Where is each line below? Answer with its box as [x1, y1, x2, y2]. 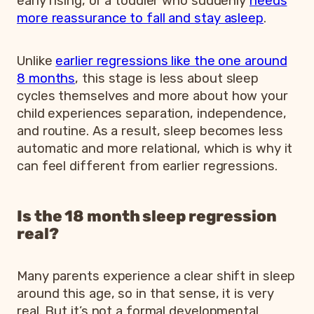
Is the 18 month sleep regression [17, 206, 277, 226]
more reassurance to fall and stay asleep [17, 10, 264, 26]
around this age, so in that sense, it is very [17, 285, 274, 301]
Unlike [17, 53, 56, 69]
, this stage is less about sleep [75, 70, 259, 86]
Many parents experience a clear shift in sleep [17, 268, 296, 284]
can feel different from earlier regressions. [17, 158, 278, 174]
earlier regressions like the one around [55, 53, 287, 69]
